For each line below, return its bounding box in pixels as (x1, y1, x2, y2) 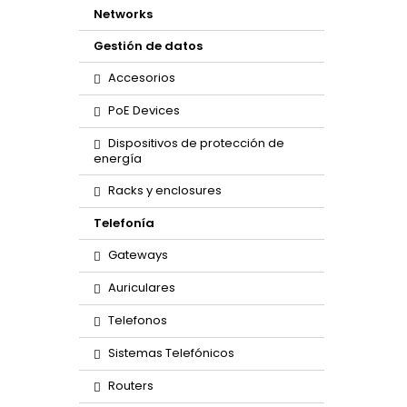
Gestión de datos (94, 37, 203, 55)
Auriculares (108, 279, 175, 296)
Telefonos (108, 312, 167, 329)
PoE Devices (108, 102, 180, 119)
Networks (94, 5, 153, 23)
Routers (108, 377, 154, 394)
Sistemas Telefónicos (108, 344, 234, 362)
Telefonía (94, 214, 154, 232)
